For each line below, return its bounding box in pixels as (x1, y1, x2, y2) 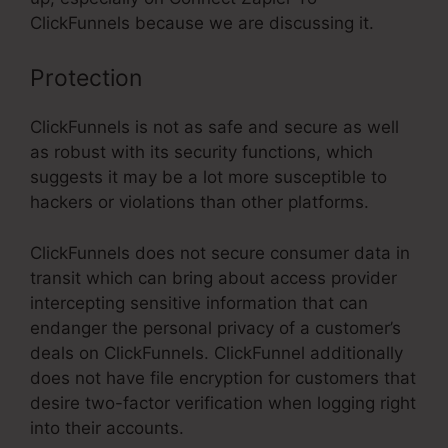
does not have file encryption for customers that (30, 367, 416, 388)
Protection (30, 64, 142, 93)
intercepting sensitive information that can (30, 292, 368, 313)
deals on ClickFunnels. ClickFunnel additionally (30, 342, 403, 363)
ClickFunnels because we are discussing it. (30, 12, 374, 33)
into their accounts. (30, 417, 184, 438)
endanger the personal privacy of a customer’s (30, 317, 401, 338)
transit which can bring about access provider (30, 267, 397, 288)
